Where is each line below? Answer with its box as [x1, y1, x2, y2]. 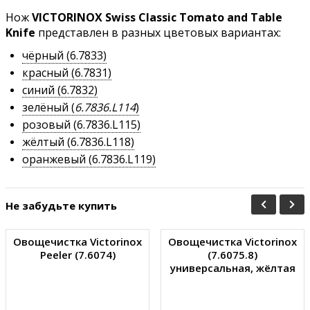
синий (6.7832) [22, 82, 98, 98]
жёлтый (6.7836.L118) [22, 134, 134, 149]
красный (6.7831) [22, 64, 111, 80]
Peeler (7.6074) [39, 248, 116, 262]
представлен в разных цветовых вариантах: [35, 24, 281, 40]
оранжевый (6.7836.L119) [22, 151, 156, 167]
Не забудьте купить [6, 198, 117, 212]
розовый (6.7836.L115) [22, 116, 140, 132]
